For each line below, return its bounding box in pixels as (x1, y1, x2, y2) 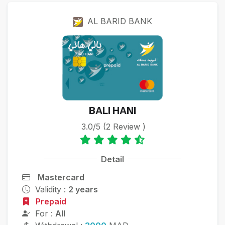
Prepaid (35, 196, 66, 207)
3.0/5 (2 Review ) (81, 122, 146, 132)
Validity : (35, 184, 68, 195)
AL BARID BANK (87, 16, 152, 27)
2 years (68, 184, 98, 195)
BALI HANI (89, 104, 136, 117)
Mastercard (37, 172, 84, 183)
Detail (100, 154, 124, 164)
